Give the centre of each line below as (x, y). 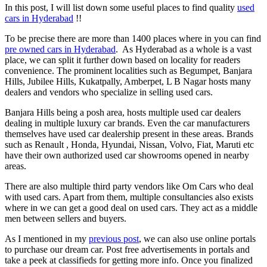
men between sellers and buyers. (66, 219)
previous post (114, 239)
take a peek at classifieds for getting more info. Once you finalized (129, 260)
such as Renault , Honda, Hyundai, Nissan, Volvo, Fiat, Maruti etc (129, 145)
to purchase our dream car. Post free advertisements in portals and (127, 250)
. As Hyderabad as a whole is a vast (184, 49)
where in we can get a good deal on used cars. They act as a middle (131, 208)
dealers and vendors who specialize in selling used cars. (109, 92)
